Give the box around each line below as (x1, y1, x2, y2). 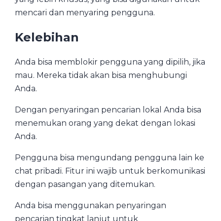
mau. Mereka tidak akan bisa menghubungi (15, 70, 187, 80)
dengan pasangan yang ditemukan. (15, 179, 155, 189)
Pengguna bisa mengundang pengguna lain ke (15, 152, 204, 162)
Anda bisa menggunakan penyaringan (15, 200, 166, 210)
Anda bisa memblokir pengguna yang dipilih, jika (15, 57, 205, 67)
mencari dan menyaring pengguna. (15, 7, 155, 17)
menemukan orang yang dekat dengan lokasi (15, 118, 195, 128)
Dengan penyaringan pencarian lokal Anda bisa (15, 105, 201, 114)
